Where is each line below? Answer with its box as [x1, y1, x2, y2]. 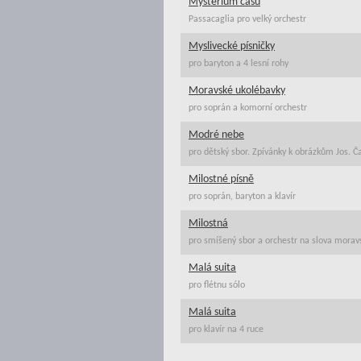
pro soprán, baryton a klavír [189, 192, 296, 201]
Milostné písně [189, 173, 254, 185]
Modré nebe [189, 129, 244, 141]
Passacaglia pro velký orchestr [189, 15, 306, 24]
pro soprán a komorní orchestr [189, 103, 307, 113]
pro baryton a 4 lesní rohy [189, 59, 288, 68]
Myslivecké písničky [189, 40, 275, 52]
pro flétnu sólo [189, 280, 245, 290]
